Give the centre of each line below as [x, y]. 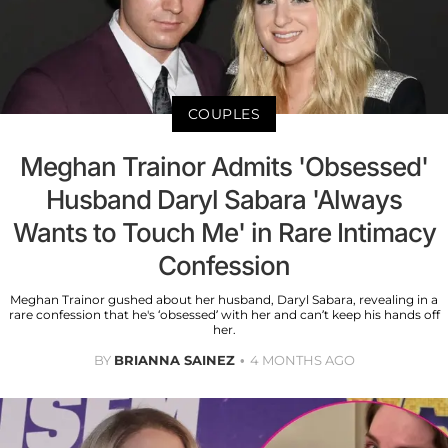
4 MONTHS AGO [302, 359]
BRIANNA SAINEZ [174, 359]
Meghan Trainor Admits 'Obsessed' [224, 166]
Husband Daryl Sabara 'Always [224, 199]
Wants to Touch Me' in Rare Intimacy [224, 232]
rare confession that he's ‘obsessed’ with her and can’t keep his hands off [224, 314]
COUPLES [224, 113]
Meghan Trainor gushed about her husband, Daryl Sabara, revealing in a [224, 299]
